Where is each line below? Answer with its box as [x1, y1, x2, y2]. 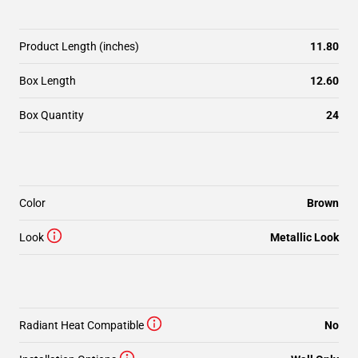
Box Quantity [19, 109, 84, 121]
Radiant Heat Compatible [19, 319, 144, 332]
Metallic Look [270, 231, 339, 244]
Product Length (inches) [19, 40, 139, 53]
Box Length [19, 74, 76, 87]
